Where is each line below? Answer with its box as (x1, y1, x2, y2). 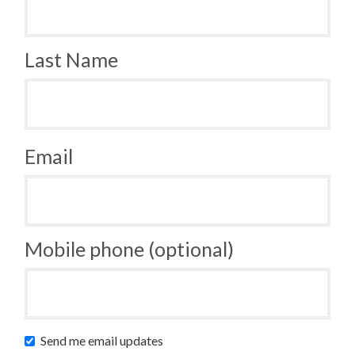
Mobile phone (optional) (25, 237, 235, 261)
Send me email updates (38, 333, 164, 349)
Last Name (25, 48, 119, 72)
